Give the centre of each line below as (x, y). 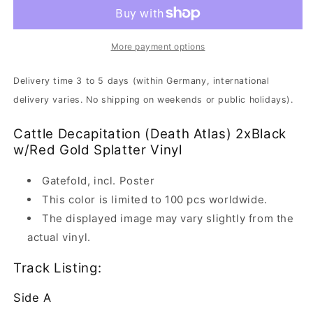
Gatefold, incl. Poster (99, 180)
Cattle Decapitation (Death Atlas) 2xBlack (150, 134)
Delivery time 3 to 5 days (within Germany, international (141, 81)
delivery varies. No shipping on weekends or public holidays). (153, 100)
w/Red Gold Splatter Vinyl (98, 150)
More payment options (158, 47)
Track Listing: (58, 268)
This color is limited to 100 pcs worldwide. (155, 199)
